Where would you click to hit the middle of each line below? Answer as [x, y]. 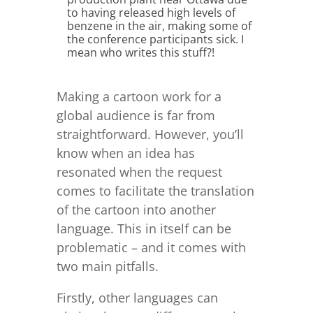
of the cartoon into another [136, 210]
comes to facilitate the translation [155, 191]
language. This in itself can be [144, 228]
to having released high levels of [151, 13]
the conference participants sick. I [155, 39]
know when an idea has [125, 153]
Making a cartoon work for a [139, 96]
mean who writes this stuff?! [140, 52]
